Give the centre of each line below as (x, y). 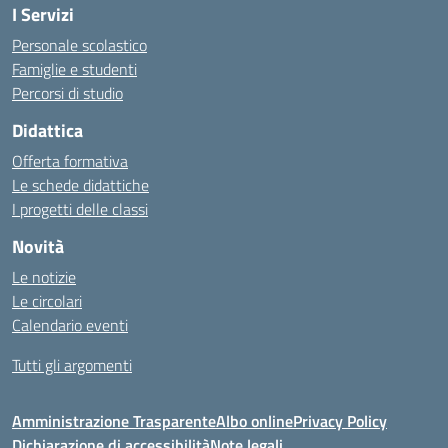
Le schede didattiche (80, 185)
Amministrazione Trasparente (114, 421)
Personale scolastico (79, 45)
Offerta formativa (70, 161)
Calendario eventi (70, 325)
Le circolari (47, 301)
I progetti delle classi (80, 209)
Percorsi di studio (67, 93)
